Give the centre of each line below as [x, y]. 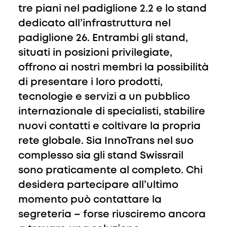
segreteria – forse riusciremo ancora [112, 215]
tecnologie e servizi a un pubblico [104, 97]
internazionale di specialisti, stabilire [112, 112]
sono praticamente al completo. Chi [110, 171]
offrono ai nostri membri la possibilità [113, 68]
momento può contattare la [90, 200]
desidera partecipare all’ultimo [98, 185]
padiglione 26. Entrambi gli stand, [103, 38]
